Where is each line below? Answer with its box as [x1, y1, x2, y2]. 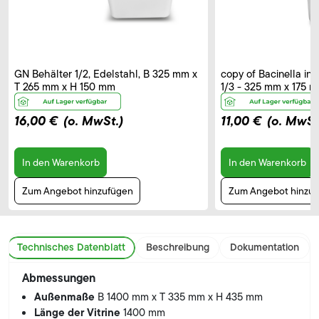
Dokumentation [229, 239, 299, 256]
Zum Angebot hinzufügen [21, 184, 133, 199]
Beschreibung [145, 239, 209, 256]
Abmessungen [21, 268, 95, 286]
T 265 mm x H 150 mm [14, 79, 115, 95]
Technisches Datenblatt [16, 239, 125, 256]
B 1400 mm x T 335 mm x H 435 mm [98, 288, 263, 305]
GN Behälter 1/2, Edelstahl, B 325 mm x [14, 66, 197, 83]
